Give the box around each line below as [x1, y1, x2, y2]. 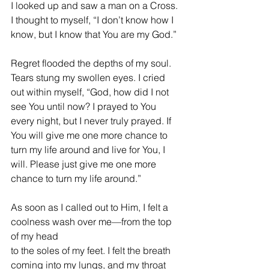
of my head [11, 230, 61, 243]
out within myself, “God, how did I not [11, 86, 171, 98]
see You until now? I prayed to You [11, 100, 159, 113]
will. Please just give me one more [11, 158, 159, 171]
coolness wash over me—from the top [11, 216, 174, 228]
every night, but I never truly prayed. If [11, 115, 174, 127]
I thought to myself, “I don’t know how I [11, 14, 176, 26]
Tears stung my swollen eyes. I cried [11, 71, 168, 84]
